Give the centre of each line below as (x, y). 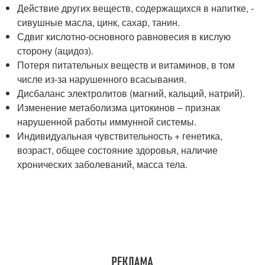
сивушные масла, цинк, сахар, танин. (99, 22)
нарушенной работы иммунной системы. (107, 121)
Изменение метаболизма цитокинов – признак (119, 107)
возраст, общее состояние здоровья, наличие (118, 150)
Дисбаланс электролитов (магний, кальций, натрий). (131, 93)
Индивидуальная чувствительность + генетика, (120, 135)
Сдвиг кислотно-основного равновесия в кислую (124, 36)
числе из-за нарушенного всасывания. (102, 79)
